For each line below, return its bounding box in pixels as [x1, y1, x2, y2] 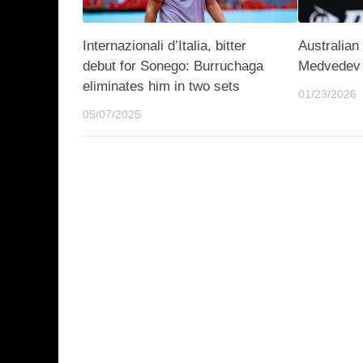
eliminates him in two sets [83, 78, 240, 94]
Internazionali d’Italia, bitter [83, 37, 246, 53]
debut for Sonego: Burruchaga [83, 58, 263, 74]
